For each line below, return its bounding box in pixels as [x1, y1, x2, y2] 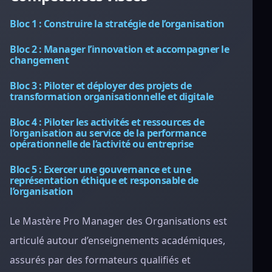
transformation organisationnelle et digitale [10, 90, 214, 103]
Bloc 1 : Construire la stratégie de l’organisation [10, 17, 225, 30]
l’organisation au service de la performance [10, 126, 206, 140]
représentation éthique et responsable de [10, 174, 199, 187]
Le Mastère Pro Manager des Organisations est [10, 214, 227, 228]
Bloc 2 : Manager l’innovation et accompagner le [10, 42, 229, 56]
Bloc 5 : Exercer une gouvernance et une [10, 163, 191, 176]
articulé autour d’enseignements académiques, [10, 234, 225, 247]
